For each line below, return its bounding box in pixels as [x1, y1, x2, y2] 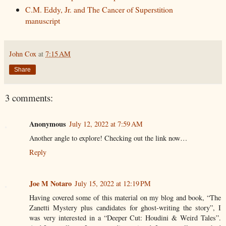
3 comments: [5, 91, 53, 104]
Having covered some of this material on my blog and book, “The [29, 193, 221, 203]
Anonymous [29, 119, 66, 130]
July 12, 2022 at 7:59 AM [69, 119, 143, 129]
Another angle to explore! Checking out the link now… [29, 133, 187, 143]
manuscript [25, 15, 60, 26]
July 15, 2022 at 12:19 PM [75, 179, 151, 189]
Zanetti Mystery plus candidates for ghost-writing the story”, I [29, 203, 221, 213]
